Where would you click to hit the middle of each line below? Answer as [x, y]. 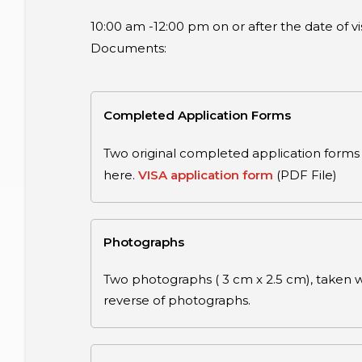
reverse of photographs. [177, 300]
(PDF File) [307, 175]
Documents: [128, 48]
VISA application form [206, 175]
